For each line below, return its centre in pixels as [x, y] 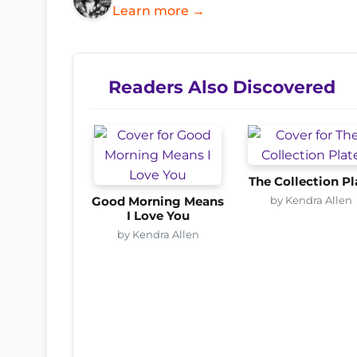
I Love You [158, 216]
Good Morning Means [158, 201]
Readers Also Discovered [222, 86]
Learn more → [159, 10]
